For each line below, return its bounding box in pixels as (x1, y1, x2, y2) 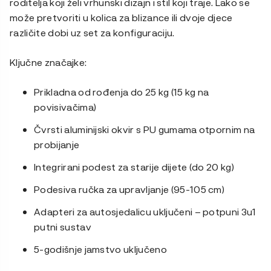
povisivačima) (34, 100, 97, 114)
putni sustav (34, 220, 91, 233)
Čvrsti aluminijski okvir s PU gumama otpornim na (34, 123, 255, 136)
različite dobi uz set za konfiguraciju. (10, 26, 175, 39)
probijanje (34, 138, 80, 151)
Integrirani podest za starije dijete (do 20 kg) (34, 160, 235, 174)
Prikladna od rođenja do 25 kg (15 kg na (34, 85, 209, 99)
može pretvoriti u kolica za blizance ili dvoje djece (10, 11, 233, 24)
